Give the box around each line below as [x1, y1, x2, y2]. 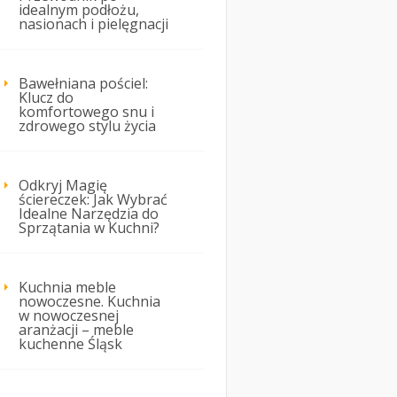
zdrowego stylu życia [19, 116, 156, 136]
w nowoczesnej [19, 306, 119, 326]
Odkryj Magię [19, 175, 107, 196]
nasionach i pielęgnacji [19, 14, 168, 35]
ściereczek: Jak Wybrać [19, 190, 167, 210]
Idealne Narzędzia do [19, 204, 159, 224]
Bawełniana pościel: [19, 74, 148, 94]
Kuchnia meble [19, 277, 116, 298]
